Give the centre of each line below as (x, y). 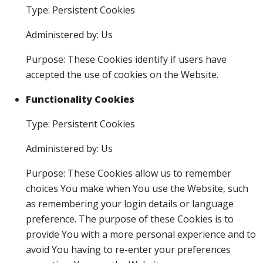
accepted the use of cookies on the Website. (122, 75)
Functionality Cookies (80, 99)
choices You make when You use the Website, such (137, 188)
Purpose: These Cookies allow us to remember (129, 173)
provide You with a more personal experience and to (141, 234)
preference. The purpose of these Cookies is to (130, 219)
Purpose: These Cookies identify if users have (126, 59)
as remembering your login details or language (130, 204)
